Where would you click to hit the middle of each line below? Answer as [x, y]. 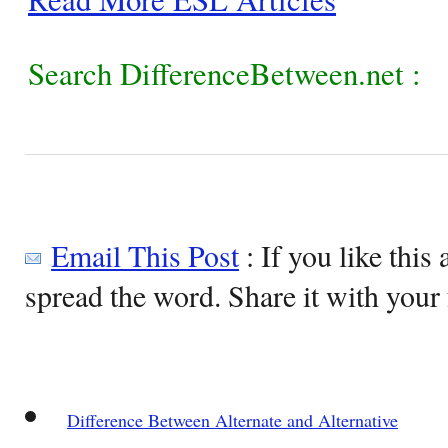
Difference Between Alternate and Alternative [232, 419]
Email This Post [145, 254]
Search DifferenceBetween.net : [224, 72]
